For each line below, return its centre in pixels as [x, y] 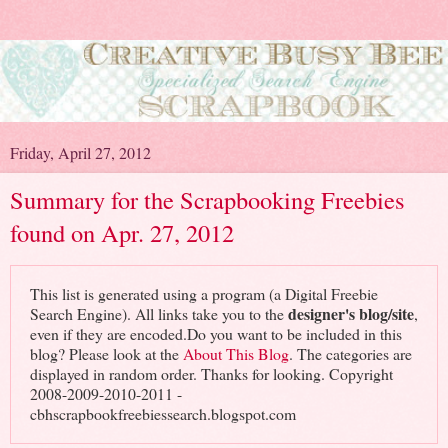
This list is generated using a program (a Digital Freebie [203, 294]
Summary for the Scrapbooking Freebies [207, 199]
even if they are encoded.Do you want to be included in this [215, 334]
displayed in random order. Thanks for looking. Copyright [211, 374]
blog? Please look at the [106, 354]
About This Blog [235, 354]
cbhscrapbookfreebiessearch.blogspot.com [162, 414]
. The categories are [350, 354]
